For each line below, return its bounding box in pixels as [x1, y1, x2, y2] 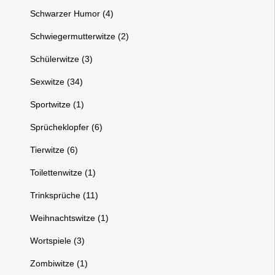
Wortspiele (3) [30, 236, 85, 246]
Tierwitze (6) [30, 145, 79, 155]
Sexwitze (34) [30, 77, 83, 87]
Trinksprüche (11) [30, 190, 99, 200]
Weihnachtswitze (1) [30, 213, 109, 223]
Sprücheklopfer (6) [30, 122, 103, 132]
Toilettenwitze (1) [30, 168, 96, 177]
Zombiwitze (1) [30, 258, 88, 268]
